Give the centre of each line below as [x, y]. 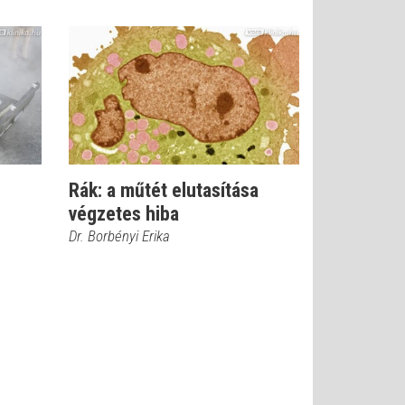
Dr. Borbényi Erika [119, 236]
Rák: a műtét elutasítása [164, 190]
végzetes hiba [124, 214]
